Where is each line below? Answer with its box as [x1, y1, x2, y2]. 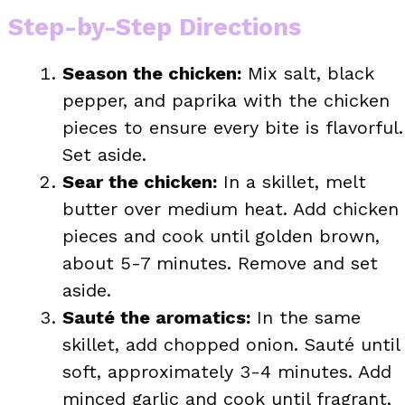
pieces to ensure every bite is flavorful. [62, 116, 403, 138]
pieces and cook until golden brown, [62, 224, 380, 247]
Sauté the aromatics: [62, 306, 250, 328]
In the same [250, 306, 361, 328]
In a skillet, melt [217, 170, 366, 193]
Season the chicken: [62, 61, 241, 84]
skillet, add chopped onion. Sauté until [62, 333, 400, 355]
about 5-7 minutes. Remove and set [62, 251, 378, 274]
